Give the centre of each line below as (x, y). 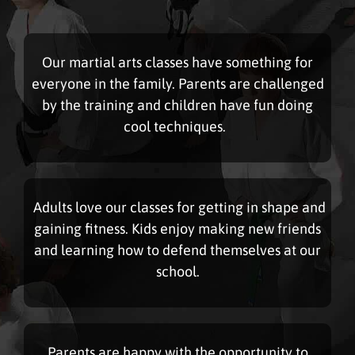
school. (177, 271)
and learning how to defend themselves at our (177, 250)
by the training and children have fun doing (177, 105)
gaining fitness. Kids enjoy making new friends (177, 228)
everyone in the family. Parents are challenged (177, 83)
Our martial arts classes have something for (177, 62)
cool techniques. (177, 126)
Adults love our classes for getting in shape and (179, 207)
